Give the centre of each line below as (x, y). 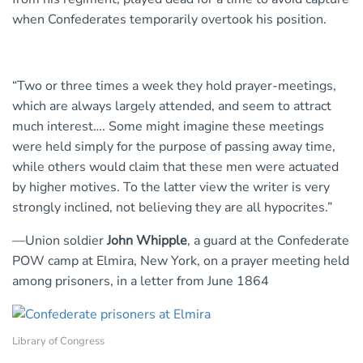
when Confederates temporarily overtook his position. (169, 20)
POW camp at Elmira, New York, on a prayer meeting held (181, 261)
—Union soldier (60, 241)
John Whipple (147, 241)
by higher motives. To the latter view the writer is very (171, 188)
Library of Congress (58, 342)
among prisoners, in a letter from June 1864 (141, 282)
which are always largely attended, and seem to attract (172, 107)
